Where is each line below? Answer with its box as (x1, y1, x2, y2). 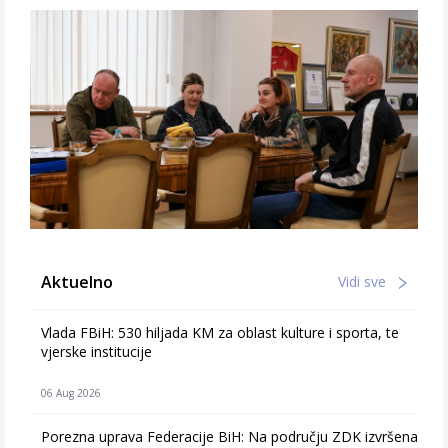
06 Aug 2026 (41, 385, 101, 400)
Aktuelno (41, 270, 113, 293)
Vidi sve (338, 271, 390, 291)
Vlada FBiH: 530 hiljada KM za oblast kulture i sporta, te (41, 322, 399, 342)
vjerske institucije (41, 341, 152, 361)
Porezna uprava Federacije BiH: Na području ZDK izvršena (41, 426, 418, 446)
